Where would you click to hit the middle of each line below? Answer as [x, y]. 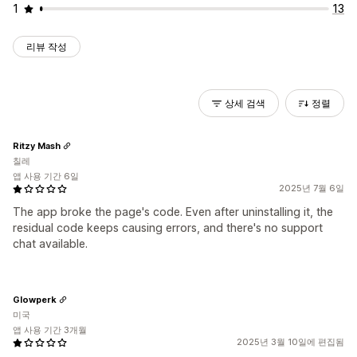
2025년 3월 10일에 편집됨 [290, 342]
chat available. [50, 243]
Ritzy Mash [37, 145]
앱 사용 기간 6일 [46, 176]
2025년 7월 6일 [312, 188]
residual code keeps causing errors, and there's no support [168, 228]
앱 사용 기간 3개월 [50, 330]
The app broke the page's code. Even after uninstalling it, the [173, 212]
